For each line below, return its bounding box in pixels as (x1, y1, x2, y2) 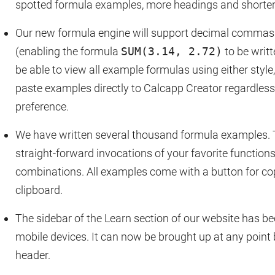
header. (15, 249, 50, 261)
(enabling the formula (15, 45, 121, 58)
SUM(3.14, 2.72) (121, 45, 222, 58)
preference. (15, 100, 69, 113)
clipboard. (15, 184, 63, 196)
